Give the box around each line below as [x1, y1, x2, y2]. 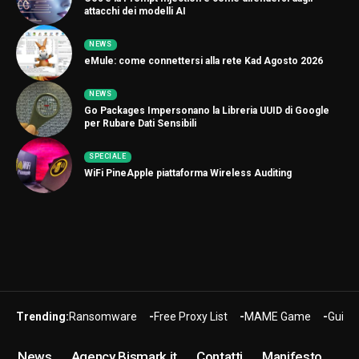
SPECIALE [89, 152, 127, 161]
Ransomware [69, 309, 137, 323]
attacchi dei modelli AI [84, 6, 186, 18]
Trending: [16, 309, 69, 323]
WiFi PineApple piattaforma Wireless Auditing [84, 167, 292, 179]
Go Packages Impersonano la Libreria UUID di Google [84, 105, 329, 117]
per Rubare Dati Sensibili [84, 118, 196, 130]
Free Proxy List [154, 309, 228, 323]
